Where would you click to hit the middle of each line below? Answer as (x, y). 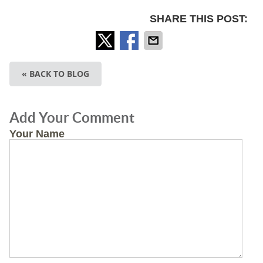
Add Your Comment (72, 117)
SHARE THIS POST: (199, 18)
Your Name (37, 134)
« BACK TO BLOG (55, 73)
